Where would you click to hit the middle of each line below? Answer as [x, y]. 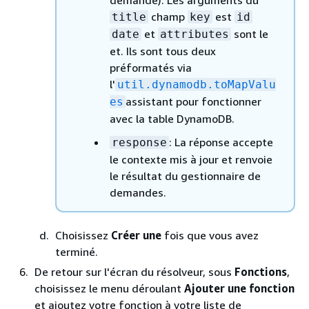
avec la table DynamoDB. [172, 119]
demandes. [138, 192]
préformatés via [151, 68]
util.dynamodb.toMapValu [197, 84]
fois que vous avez [210, 235]
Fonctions [261, 272]
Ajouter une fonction [239, 288]
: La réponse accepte [221, 142]
